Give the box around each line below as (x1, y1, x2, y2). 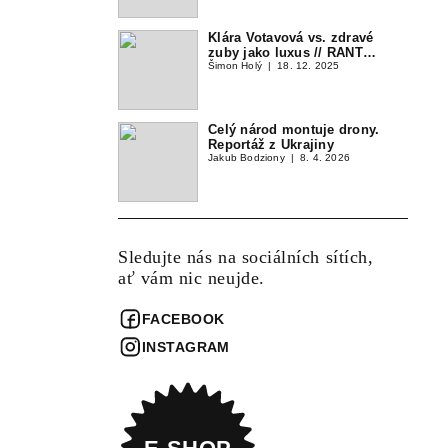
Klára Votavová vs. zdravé (208, 29, 374, 45)
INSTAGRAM (142, 338, 230, 355)
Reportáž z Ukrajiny (208, 136, 334, 152)
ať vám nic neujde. (118, 267, 265, 288)
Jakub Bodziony (208, 151, 285, 163)
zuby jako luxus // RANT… (208, 44, 377, 60)
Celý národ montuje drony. (208, 121, 380, 137)
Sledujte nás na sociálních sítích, (118, 246, 374, 267)
